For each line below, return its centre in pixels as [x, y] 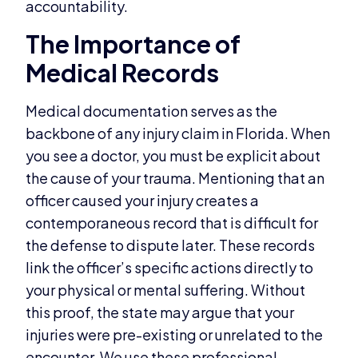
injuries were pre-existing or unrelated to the [175, 334]
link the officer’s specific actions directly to [170, 267]
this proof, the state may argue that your [160, 312]
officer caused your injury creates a [143, 200]
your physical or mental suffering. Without [166, 289]
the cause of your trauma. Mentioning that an [175, 177]
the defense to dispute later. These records [171, 245]
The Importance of [133, 44]
